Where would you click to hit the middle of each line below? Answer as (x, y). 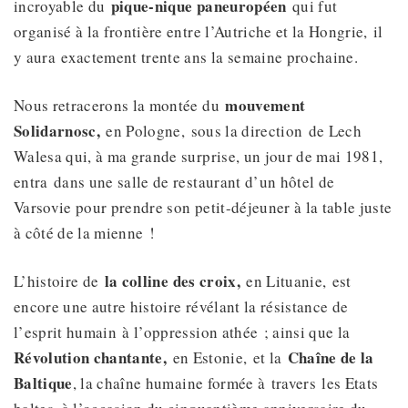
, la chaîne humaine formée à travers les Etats (225, 383)
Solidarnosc (55, 131)
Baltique (43, 383)
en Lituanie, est (299, 281)
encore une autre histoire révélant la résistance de (181, 307)
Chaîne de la (331, 358)
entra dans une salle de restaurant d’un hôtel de (174, 182)
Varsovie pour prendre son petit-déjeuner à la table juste (203, 208)
